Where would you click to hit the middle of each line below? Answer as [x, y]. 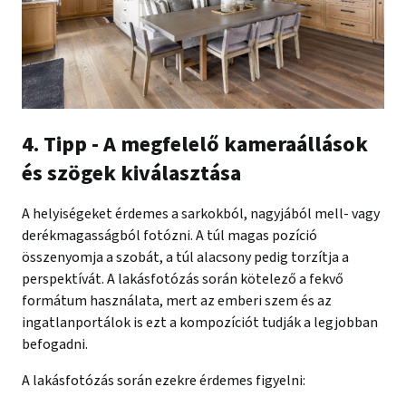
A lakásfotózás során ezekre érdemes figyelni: [164, 380]
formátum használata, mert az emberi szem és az [177, 300]
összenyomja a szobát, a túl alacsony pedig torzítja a [185, 257]
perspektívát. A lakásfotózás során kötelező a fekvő [183, 279]
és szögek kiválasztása [131, 173]
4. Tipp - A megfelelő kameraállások [195, 144]
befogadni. [55, 344]
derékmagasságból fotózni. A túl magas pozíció [169, 235]
